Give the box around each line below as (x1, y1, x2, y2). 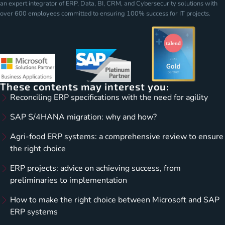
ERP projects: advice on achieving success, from (10, 162, 181, 174)
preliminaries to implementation (10, 174, 127, 186)
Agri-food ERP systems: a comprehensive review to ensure (10, 131, 223, 142)
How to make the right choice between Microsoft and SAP (10, 194, 219, 205)
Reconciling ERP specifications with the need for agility (10, 91, 208, 103)
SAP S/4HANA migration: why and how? (10, 111, 157, 123)
